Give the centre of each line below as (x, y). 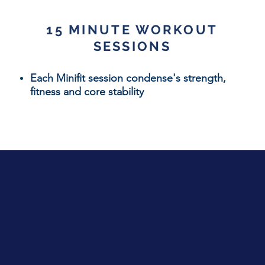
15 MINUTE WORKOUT (132, 30)
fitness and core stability (87, 92)
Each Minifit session (78, 78)
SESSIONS (132, 46)
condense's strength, (176, 78)
